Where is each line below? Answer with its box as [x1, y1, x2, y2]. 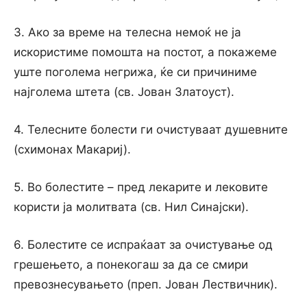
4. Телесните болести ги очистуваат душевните [14, 123, 288, 136]
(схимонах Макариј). [14, 143, 131, 156]
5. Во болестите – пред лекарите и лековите [14, 180, 268, 194]
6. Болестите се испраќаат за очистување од [14, 238, 273, 251]
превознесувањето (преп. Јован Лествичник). [14, 278, 278, 291]
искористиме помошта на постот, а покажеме [14, 45, 277, 59]
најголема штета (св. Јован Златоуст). [14, 85, 234, 99]
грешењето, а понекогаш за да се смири [14, 258, 248, 271]
